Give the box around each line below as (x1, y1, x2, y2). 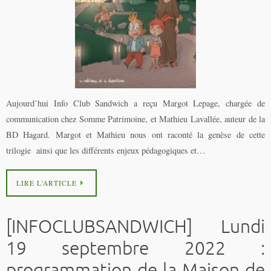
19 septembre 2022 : (6, 237, 265, 260)
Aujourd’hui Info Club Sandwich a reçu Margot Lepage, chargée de (6, 97, 265, 109)
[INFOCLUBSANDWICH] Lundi (6, 215, 265, 238)
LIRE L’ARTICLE (16, 178, 77, 188)
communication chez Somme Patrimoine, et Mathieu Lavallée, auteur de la (6, 113, 265, 125)
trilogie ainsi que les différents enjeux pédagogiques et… (6, 145, 205, 157)
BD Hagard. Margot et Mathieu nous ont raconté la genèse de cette (6, 129, 265, 141)
